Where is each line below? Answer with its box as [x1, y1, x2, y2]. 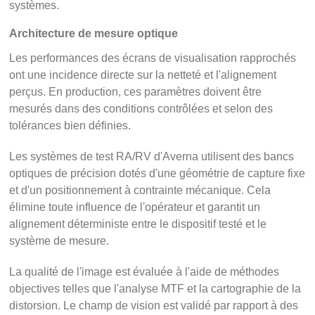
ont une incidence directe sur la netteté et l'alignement [9, 68, 277, 81]
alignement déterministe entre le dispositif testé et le [9, 217, 267, 230]
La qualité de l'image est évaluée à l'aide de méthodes [9, 265, 280, 278]
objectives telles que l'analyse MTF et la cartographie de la [9, 282, 302, 295]
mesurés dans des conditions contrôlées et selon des [9, 102, 274, 115]
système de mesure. [9, 234, 110, 247]
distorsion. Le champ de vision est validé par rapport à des [9, 299, 299, 311]
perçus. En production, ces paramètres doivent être [9, 85, 262, 98]
